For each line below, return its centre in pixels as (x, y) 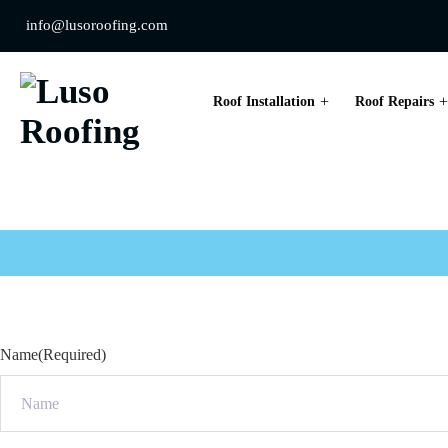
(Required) (72, 354)
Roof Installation (264, 101)
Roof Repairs (394, 101)
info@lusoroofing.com (97, 25)
